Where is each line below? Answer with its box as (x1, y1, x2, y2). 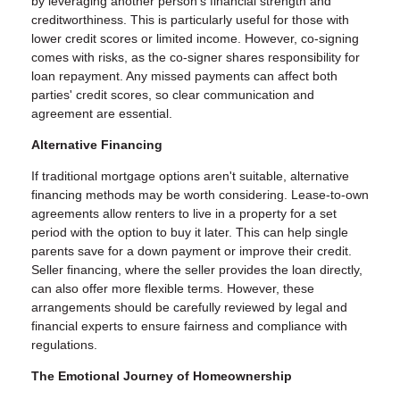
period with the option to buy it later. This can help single (31, 225, 348, 240)
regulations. (31, 337, 97, 353)
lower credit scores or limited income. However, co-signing (31, 31, 359, 46)
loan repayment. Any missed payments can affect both (31, 69, 337, 84)
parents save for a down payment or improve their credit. (31, 244, 352, 259)
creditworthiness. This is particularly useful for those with (31, 12, 349, 28)
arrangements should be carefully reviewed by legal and (31, 300, 347, 315)
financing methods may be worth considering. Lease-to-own (31, 187, 369, 203)
